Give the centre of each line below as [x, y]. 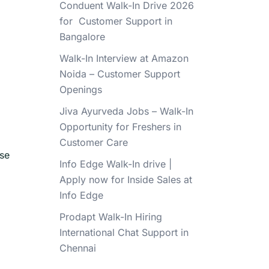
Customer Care [93, 142]
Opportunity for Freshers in [120, 127]
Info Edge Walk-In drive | [115, 164]
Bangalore [82, 37]
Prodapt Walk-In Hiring [110, 217]
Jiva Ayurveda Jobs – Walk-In [126, 111]
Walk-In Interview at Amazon [124, 58]
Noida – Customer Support [119, 74]
